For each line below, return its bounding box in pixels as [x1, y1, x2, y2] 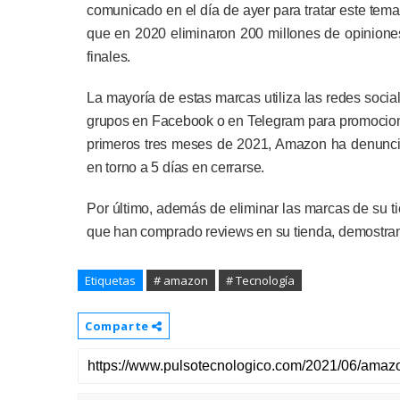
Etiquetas [85, 272, 136, 288]
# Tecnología [226, 272, 295, 288]
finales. [87, 49, 131, 64]
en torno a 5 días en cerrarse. [87, 160, 265, 175]
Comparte [85, 318, 153, 334]
